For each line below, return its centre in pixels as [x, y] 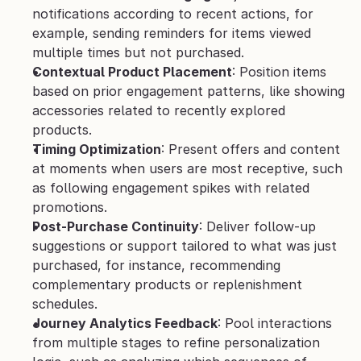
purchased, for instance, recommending [156, 265]
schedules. [65, 304]
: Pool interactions [275, 323]
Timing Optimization [97, 149]
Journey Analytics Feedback [125, 323]
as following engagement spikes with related [171, 188]
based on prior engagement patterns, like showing [189, 91]
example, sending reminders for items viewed [172, 33]
